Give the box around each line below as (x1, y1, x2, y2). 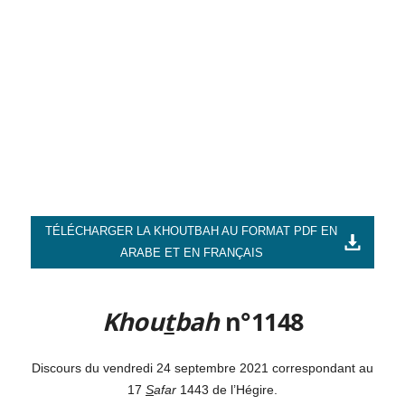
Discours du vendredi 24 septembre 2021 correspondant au (32, 360, 373, 375)
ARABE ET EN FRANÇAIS (119, 245, 263, 259)
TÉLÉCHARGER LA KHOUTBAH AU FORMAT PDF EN (45, 223, 337, 238)
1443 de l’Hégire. (176, 381, 278, 397)
